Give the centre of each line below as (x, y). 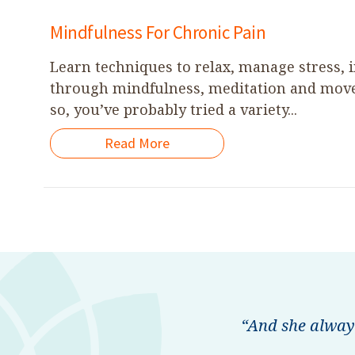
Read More (137, 143)
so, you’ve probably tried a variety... (174, 110)
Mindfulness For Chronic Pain (158, 32)
